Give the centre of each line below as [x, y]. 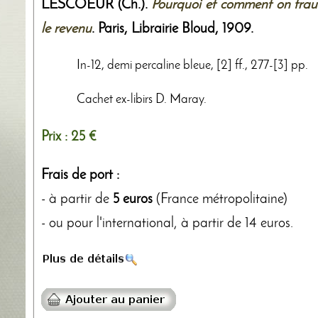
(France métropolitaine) [220, 199]
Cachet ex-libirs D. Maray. [142, 99]
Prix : [56, 137]
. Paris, [111, 29]
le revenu [66, 29]
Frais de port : [80, 175]
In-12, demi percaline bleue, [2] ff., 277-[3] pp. [192, 65]
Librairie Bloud [173, 29]
